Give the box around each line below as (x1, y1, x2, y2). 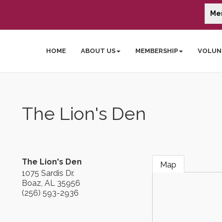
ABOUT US (81, 47, 116, 55)
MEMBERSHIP (135, 47, 178, 55)
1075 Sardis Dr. (22, 168, 74, 178)
